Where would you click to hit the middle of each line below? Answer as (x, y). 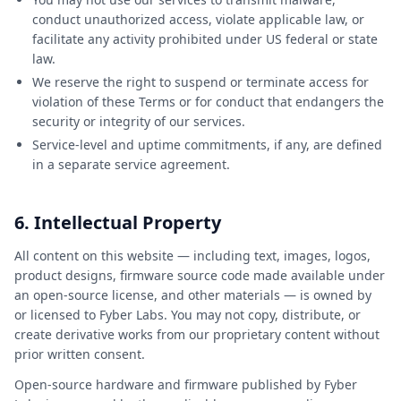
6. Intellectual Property (118, 222)
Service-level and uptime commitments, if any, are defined (207, 145)
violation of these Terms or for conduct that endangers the (208, 102)
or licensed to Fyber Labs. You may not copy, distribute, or (188, 315)
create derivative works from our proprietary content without (197, 334)
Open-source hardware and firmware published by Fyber (186, 384)
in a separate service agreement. (131, 164)
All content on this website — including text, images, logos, (192, 256)
